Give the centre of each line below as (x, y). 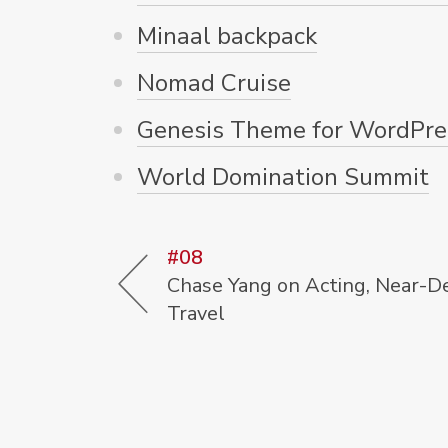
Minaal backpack (227, 35)
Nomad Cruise (214, 82)
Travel (196, 313)
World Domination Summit (283, 176)
